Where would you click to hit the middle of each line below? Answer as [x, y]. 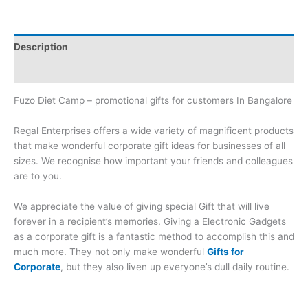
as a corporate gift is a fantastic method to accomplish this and [154, 236]
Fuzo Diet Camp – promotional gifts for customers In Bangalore [153, 100]
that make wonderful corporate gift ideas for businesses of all [150, 145]
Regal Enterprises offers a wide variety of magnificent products [154, 130]
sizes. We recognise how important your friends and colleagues [153, 161]
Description [41, 46]
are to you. [38, 176]
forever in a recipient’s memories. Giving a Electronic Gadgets [150, 221]
